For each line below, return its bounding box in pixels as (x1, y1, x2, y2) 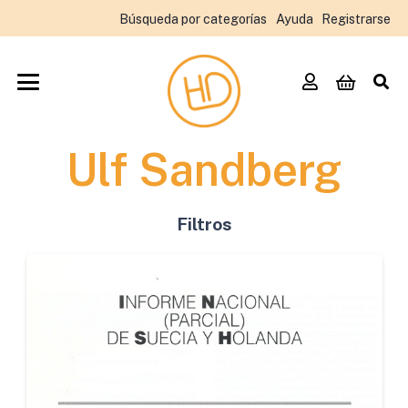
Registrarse (321, 10, 391, 26)
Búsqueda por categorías (119, 10, 267, 26)
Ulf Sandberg (66, 143, 342, 196)
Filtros (176, 214, 232, 234)
